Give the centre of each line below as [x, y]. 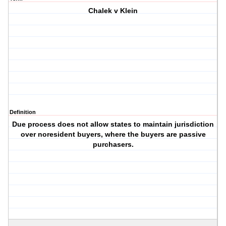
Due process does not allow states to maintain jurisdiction [113, 124]
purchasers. [113, 145]
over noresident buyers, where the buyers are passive [113, 134]
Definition [23, 112]
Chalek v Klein [113, 11]
